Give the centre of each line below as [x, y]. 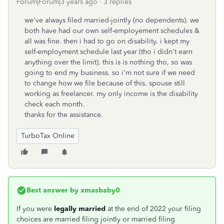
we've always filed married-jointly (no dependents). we [112, 20]
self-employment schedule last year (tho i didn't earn [108, 52]
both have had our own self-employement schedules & [112, 31]
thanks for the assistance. [64, 115]
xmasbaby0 [99, 190]
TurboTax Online [48, 136]
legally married [81, 209]
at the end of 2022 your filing [154, 209]
